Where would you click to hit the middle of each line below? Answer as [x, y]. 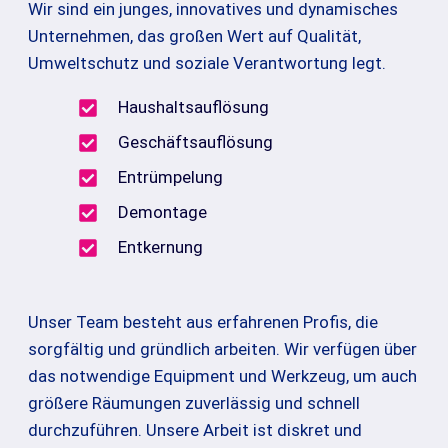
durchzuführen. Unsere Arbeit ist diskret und [195, 429]
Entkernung [160, 247]
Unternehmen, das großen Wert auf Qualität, [194, 35]
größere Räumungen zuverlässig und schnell [194, 402]
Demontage [162, 212]
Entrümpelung [170, 177]
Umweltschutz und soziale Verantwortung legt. [209, 62]
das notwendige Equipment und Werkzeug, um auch [222, 375]
